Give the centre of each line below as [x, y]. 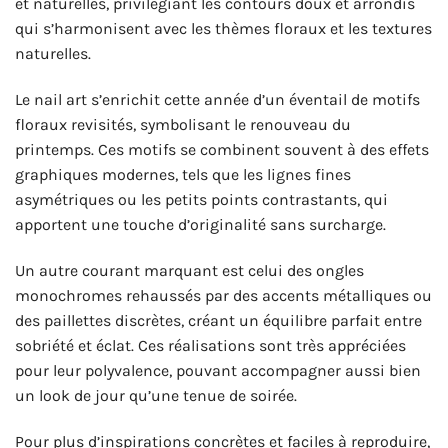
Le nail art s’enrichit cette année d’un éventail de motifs [217, 100]
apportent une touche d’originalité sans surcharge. [200, 225]
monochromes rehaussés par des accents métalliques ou [223, 295]
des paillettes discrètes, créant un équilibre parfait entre [218, 320]
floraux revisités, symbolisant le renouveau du [183, 125]
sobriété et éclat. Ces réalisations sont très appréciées [210, 345]
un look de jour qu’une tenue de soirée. [156, 395]
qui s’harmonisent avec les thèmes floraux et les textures [223, 29]
